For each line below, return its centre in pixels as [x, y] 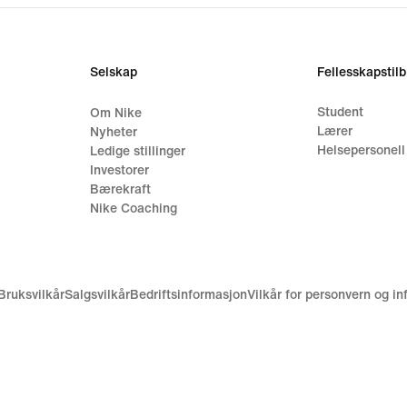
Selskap [114, 72]
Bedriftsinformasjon [189, 295]
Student [340, 112]
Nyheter [114, 132]
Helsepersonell [361, 150]
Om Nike [116, 113]
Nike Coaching [134, 208]
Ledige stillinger [138, 151]
